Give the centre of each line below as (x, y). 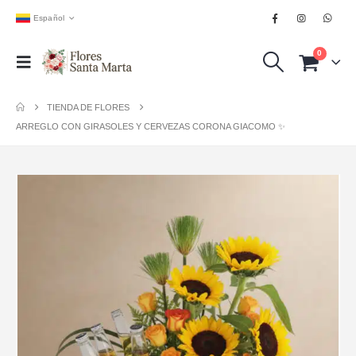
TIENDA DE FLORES (89, 107)
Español (49, 17)
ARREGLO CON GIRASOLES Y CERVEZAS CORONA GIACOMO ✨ (151, 126)
